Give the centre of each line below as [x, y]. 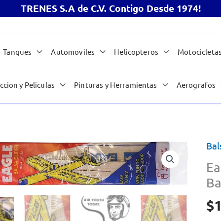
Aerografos [196, 85]
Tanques [18, 52]
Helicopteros [136, 52]
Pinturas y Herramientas [116, 85]
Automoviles [73, 52]
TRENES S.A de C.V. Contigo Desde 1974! [110, 8]
